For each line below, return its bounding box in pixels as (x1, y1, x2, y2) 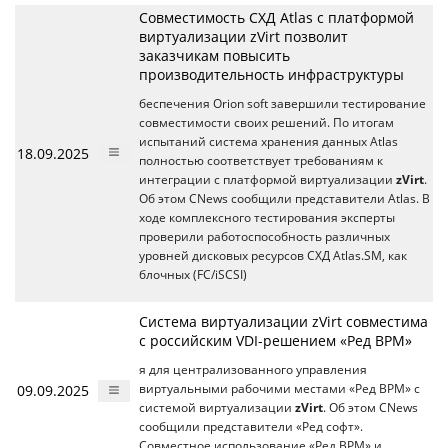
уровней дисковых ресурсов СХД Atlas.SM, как (139, 247, 407, 263)
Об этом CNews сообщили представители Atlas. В (139, 190, 430, 206)
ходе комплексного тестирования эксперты (139, 209, 395, 225)
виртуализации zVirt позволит (139, 26, 348, 46)
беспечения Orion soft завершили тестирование (139, 95, 426, 111)
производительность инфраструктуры (139, 64, 404, 84)
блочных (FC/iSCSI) (139, 266, 247, 282)
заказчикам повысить (139, 45, 290, 65)
